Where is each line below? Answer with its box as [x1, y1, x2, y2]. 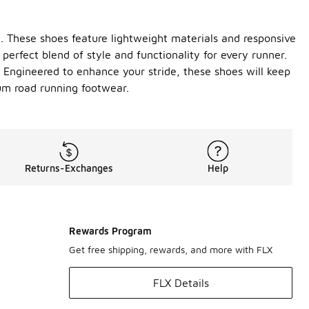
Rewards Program [69, 225, 152, 237]
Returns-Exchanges [25, 162, 113, 175]
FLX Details [152, 277, 209, 290]
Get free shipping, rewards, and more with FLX [69, 243, 272, 256]
